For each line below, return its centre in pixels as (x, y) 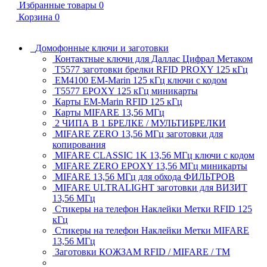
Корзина (35, 17)
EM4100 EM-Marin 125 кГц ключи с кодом (141, 80)
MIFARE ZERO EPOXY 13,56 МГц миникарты (151, 166)
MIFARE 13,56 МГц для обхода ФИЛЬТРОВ (145, 177)
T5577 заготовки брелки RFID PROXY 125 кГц (151, 69)
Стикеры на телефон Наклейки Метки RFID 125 (153, 209)
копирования (79, 145)
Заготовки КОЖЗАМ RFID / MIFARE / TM (142, 252)
